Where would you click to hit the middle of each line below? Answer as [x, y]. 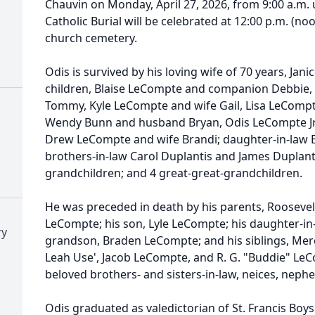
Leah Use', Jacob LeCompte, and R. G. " [147, 257]
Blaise [110, 89]
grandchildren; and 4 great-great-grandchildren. [174, 173]
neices [259, 274]
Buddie [267, 257]
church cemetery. [91, 38]
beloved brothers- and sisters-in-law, [143, 274]
